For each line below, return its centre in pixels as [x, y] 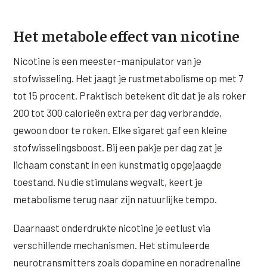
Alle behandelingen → [59, 48]
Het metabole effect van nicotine [127, 36]
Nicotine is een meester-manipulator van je [108, 61]
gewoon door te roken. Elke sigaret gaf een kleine [120, 130]
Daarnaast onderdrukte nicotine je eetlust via [112, 227]
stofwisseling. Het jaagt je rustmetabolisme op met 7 [128, 78]
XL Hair [29, 23]
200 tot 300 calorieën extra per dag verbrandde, [118, 113]
